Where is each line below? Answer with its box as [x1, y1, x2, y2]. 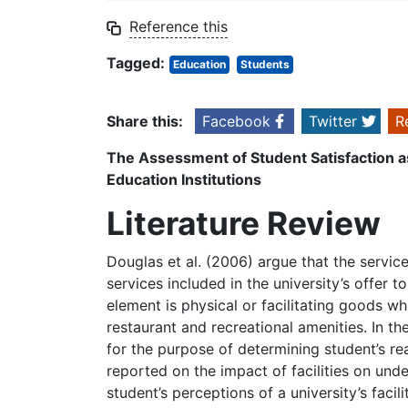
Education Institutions [107, 170, 261, 189]
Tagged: [107, 54, 165, 73]
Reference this [129, 17, 228, 36]
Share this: [107, 112, 183, 131]
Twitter [309, 112, 357, 131]
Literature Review [107, 204, 381, 244]
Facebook [202, 112, 270, 131]
